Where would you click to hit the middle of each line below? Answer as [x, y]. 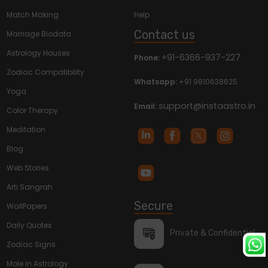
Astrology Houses [39, 53]
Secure [153, 205]
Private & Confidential [212, 233]
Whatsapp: [156, 82]
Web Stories [28, 168]
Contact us [165, 34]
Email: [146, 106]
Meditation [26, 130]
